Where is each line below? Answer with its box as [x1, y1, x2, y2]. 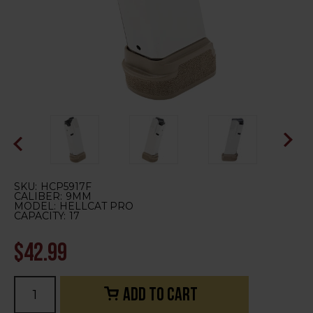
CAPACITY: [14, 210, 66, 222]
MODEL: [14, 200, 56, 212]
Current [14, 277, 49, 288]
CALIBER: [14, 190, 62, 203]
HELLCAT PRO [59, 200, 133, 212]
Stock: [14, 290, 43, 301]
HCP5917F [41, 180, 92, 193]
